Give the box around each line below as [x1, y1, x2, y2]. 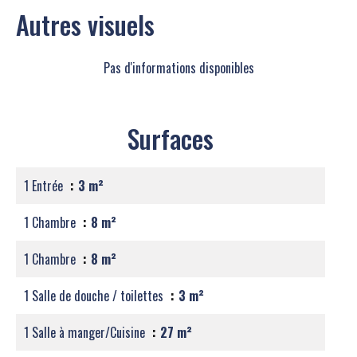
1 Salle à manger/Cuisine [24, 323, 148, 342]
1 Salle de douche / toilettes [24, 286, 167, 305]
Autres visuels [16, 6, 155, 43]
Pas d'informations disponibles [103, 58, 254, 77]
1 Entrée [24, 176, 66, 195]
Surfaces [127, 120, 214, 157]
